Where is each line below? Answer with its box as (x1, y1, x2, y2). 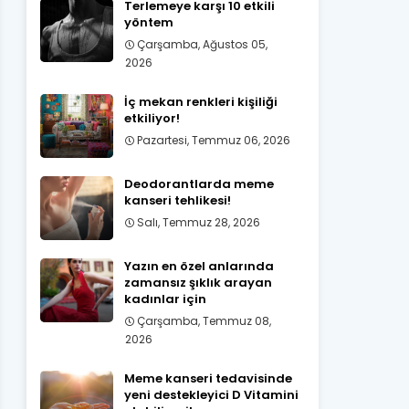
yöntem (123, 14, 173, 31)
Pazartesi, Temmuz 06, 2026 (136, 132, 290, 148)
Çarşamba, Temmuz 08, (136, 313, 271, 329)
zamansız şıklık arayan (123, 274, 272, 291)
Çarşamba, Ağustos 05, (136, 37, 267, 52)
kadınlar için (123, 290, 206, 308)
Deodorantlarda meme (123, 175, 274, 193)
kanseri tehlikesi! (123, 192, 231, 209)
